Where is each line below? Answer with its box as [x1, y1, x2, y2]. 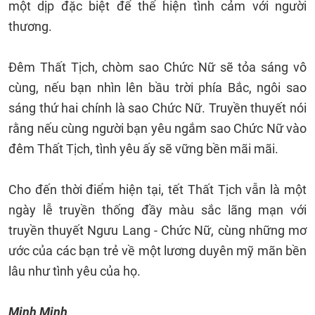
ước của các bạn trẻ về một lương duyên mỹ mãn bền [8, 243, 307, 258]
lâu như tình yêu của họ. [8, 264, 141, 278]
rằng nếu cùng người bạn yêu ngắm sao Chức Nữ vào [8, 121, 307, 136]
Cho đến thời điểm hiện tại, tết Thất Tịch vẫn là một [8, 182, 307, 197]
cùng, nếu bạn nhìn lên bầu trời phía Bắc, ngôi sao [8, 80, 307, 95]
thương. [8, 19, 52, 34]
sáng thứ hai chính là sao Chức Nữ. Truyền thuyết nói [8, 101, 307, 115]
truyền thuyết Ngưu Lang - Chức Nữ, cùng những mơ [8, 223, 307, 238]
